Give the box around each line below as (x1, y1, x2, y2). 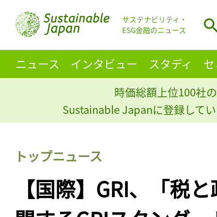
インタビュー (70, 55, 138, 72)
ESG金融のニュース (122, 25, 186, 35)
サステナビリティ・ (122, 14, 187, 25)
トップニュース (15, 146, 102, 165)
